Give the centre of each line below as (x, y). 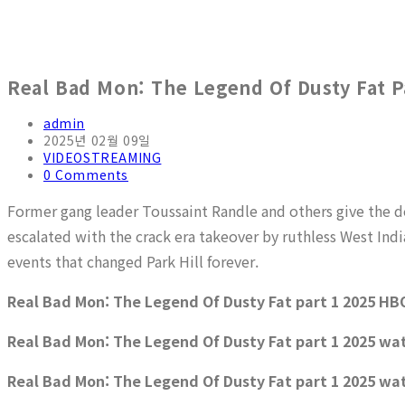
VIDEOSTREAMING (103, 158)
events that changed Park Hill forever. (133, 262)
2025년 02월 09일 (97, 141)
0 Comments (86, 175)
